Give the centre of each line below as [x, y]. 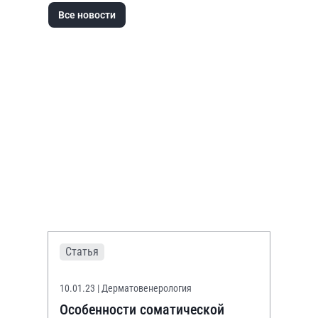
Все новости [87, 15]
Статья [82, 252]
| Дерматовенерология [144, 288]
